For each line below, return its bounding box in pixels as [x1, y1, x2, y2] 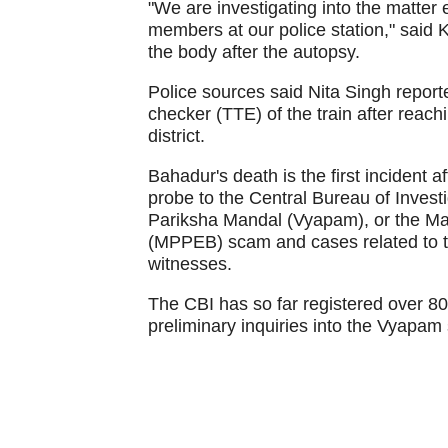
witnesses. [147, 254, 232, 274]
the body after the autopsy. [147, 42, 360, 62]
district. [147, 126, 205, 146]
